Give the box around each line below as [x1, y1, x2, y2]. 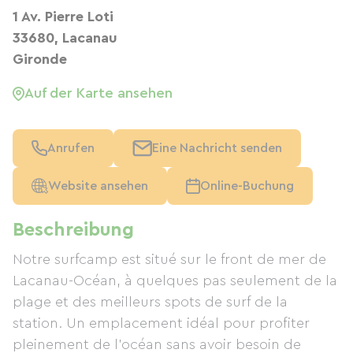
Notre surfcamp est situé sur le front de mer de [13, 252, 326, 266]
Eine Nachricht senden [152, 142, 282, 154]
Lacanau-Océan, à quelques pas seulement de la [13, 273, 337, 288]
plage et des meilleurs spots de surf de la [13, 295, 288, 309]
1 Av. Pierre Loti [13, 9, 113, 24]
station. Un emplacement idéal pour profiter [13, 316, 310, 330]
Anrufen [47, 142, 95, 154]
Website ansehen [48, 180, 148, 192]
